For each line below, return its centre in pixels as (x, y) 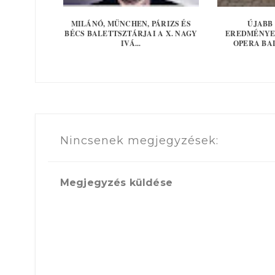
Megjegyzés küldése (116, 183)
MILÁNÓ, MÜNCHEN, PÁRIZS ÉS (131, 23)
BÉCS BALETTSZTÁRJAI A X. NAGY (131, 33)
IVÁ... (131, 43)
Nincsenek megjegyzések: (139, 140)
